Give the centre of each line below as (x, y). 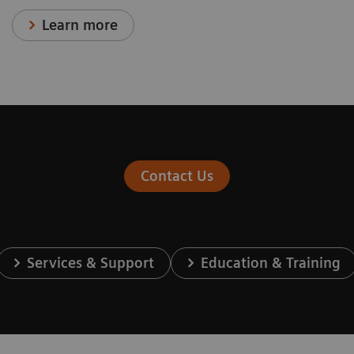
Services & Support (90, 263)
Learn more (80, 25)
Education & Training (271, 263)
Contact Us (177, 176)
